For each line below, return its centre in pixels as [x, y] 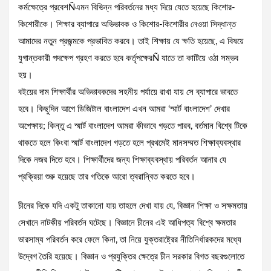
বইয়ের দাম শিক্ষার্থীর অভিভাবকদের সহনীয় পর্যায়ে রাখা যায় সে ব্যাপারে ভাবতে [128, 92]
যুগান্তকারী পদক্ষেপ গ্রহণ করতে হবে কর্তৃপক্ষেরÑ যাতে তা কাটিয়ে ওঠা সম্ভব [128, 58]
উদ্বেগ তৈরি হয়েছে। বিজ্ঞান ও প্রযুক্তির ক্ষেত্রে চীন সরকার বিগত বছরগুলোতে [131, 256]
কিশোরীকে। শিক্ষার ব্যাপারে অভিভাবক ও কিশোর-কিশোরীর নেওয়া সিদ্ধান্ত [127, 24]
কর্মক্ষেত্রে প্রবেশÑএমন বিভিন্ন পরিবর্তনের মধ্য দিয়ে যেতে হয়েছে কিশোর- [127, 7]
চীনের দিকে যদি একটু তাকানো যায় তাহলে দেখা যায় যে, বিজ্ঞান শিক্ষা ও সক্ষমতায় [133, 206]
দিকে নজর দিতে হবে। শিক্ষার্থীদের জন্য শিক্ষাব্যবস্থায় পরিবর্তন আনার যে [122, 160]
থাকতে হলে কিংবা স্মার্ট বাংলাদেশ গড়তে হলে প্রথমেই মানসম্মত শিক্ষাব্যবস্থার [129, 143]
